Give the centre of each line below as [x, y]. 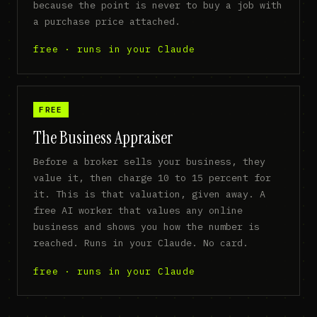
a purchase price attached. [107, 21]
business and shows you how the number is [147, 227]
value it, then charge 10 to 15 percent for [152, 178]
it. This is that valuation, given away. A [150, 194]
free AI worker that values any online [138, 211]
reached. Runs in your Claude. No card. [141, 243]
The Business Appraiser [103, 137]
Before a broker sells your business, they [150, 162]
